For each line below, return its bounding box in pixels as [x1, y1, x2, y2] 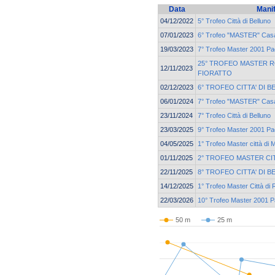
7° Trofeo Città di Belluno [198, 111, 271, 119]
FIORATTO [198, 69, 232, 77]
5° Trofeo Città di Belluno [198, 17, 271, 25]
